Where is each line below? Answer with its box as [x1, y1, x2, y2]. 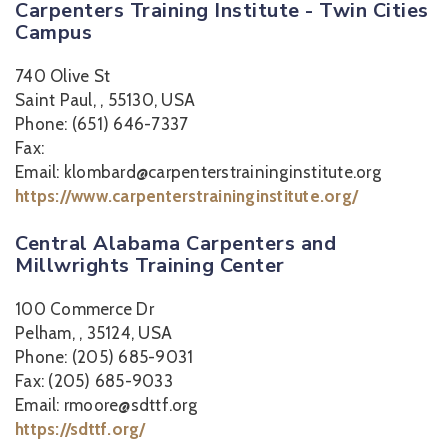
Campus [15, 19, 92, 46]
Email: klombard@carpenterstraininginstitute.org [15, 162, 381, 182]
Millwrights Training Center [15, 252, 285, 279]
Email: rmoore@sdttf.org [15, 395, 197, 415]
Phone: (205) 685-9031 [15, 347, 194, 367]
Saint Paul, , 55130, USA [15, 90, 195, 110]
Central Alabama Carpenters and [15, 230, 336, 257]
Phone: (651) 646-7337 [15, 114, 189, 134]
